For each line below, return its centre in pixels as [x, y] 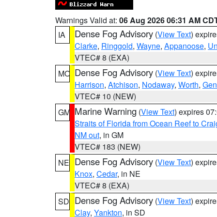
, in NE [129, 174]
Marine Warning [106, 111]
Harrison [89, 85]
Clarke [86, 46]
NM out [87, 135]
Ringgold [117, 46]
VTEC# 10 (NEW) [105, 96]
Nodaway [158, 85]
